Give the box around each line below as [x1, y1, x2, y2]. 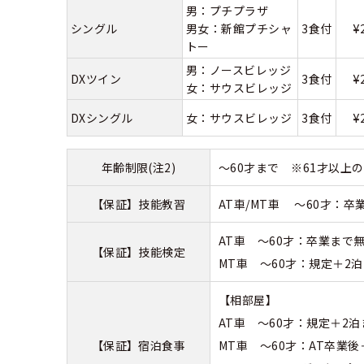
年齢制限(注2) [101, 158, 176, 175]
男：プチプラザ [186, 2, 269, 19]
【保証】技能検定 [91, 243, 186, 260]
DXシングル [71, 109, 133, 126]
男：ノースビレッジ [186, 61, 292, 78]
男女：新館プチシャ [186, 19, 292, 37]
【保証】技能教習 [91, 195, 186, 212]
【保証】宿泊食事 [91, 336, 186, 353]
